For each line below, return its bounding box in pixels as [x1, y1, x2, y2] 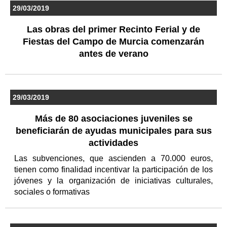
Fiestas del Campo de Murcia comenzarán [23, 36, 204, 47]
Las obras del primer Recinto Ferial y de [27, 24, 200, 34]
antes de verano [79, 48, 148, 59]
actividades [89, 137, 138, 148]
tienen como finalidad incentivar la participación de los [14, 165, 213, 174]
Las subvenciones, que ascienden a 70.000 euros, [14, 154, 213, 163]
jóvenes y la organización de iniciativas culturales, [14, 176, 213, 185]
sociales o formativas [14, 187, 92, 196]
